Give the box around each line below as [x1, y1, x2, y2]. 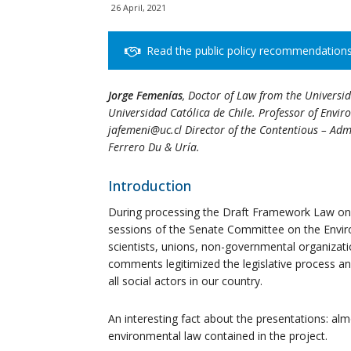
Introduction [108, 175, 191, 195]
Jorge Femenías [108, 87, 183, 103]
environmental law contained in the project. [108, 327, 327, 343]
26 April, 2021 [111, 2, 166, 13]
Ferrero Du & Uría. [108, 139, 200, 154]
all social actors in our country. [108, 273, 262, 288]
